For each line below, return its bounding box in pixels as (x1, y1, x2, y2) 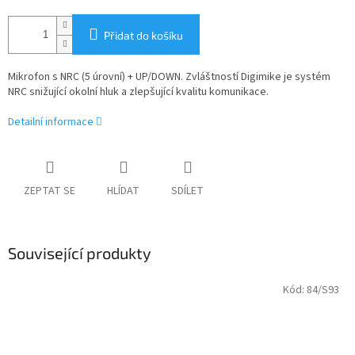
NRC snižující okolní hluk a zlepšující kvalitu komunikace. (8, 84, 269, 101)
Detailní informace (8, 114, 94, 131)
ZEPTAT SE (24, 183, 75, 200)
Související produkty (8, 243, 151, 263)
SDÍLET (171, 183, 204, 200)
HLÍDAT (107, 183, 139, 200)
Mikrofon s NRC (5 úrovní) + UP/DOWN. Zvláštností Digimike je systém (8, 69, 330, 86)
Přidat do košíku (104, 29, 183, 43)
